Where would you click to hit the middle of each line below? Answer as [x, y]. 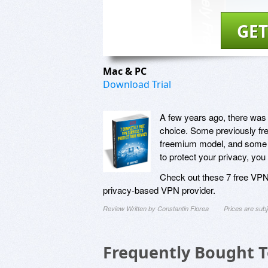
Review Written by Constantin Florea [156, 208]
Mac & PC [126, 71]
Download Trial [137, 84]
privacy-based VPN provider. [159, 190]
